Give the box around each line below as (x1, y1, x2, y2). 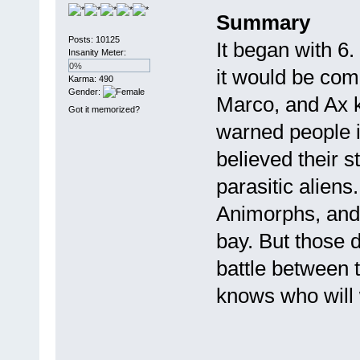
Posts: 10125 (67, 35, 120, 45)
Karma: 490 (67, 74, 113, 84)
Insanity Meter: (67, 47, 126, 58)
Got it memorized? (67, 104, 140, 114)
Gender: (67, 87, 103, 97)
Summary (215, 10, 310, 35)
